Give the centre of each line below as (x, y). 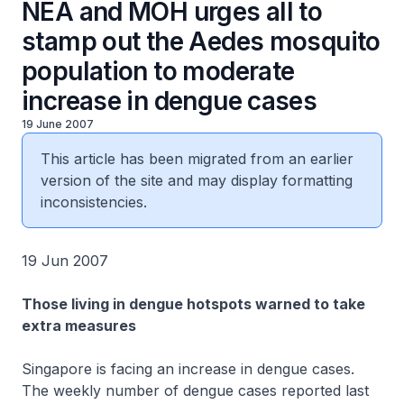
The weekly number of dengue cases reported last (195, 390)
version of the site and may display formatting (197, 180)
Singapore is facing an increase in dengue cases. (188, 369)
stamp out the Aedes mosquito (201, 41)
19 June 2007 (58, 124)
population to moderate (158, 71)
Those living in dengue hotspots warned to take (193, 304)
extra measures (79, 326)
